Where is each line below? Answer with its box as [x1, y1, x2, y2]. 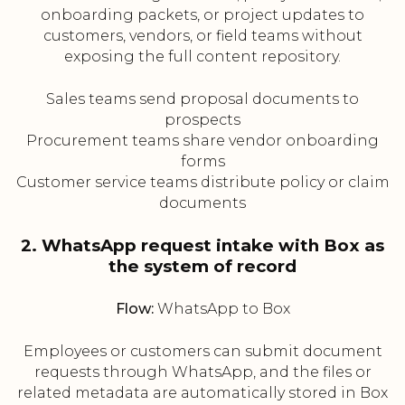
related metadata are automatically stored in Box [17, 384, 388, 402]
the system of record [108, 256, 297, 278]
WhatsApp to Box [153, 300, 290, 318]
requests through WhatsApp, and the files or [33, 363, 372, 381]
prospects [165, 111, 240, 129]
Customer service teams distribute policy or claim [15, 174, 390, 192]
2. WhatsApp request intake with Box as [21, 235, 384, 257]
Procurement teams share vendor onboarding [26, 132, 379, 150]
